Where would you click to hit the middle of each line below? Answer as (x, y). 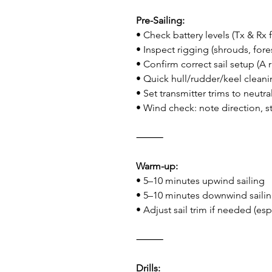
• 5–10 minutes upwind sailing (200, 181)
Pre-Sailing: (160, 20)
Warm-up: (157, 166)
